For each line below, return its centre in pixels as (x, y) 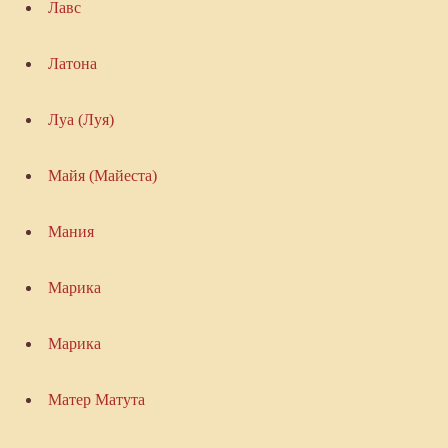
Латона (72, 64)
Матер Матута (96, 400)
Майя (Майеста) (102, 176)
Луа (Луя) (80, 120)
